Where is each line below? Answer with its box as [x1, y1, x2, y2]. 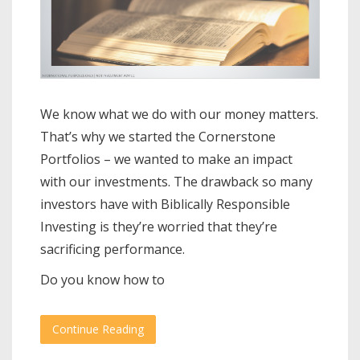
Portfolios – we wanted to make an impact [40, 149, 292, 168]
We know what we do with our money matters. [40, 104, 318, 123]
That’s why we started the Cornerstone [40, 127, 276, 145]
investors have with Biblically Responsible [40, 194, 290, 213]
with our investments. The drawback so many [40, 172, 313, 190]
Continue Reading [52, 321, 144, 337]
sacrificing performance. [40, 239, 185, 258]
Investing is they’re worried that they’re [40, 217, 277, 235]
